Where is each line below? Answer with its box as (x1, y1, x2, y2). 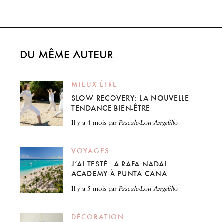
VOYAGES (71, 146, 110, 155)
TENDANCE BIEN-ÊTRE (71, 103, 150, 113)
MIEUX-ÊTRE (71, 80, 117, 89)
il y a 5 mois (74, 184, 106, 194)
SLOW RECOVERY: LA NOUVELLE (71, 93, 189, 103)
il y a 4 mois (74, 118, 106, 127)
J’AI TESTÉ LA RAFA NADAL (71, 159, 167, 169)
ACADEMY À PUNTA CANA (71, 169, 167, 179)
